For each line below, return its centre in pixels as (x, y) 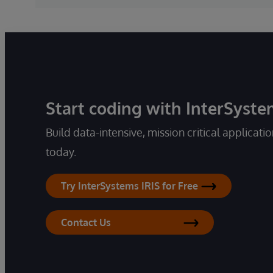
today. (61, 152)
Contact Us (86, 223)
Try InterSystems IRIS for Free (129, 186)
